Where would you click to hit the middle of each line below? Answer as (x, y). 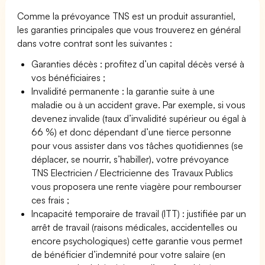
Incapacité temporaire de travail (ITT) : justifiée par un (139, 213)
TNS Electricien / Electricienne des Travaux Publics (132, 172)
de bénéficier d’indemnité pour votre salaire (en (129, 254)
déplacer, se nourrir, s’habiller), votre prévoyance (130, 159)
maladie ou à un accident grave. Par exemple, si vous (139, 104)
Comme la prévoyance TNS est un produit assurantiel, (127, 16)
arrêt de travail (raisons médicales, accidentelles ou (135, 227)
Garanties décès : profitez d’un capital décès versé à (138, 64)
